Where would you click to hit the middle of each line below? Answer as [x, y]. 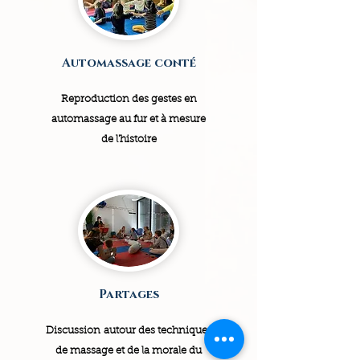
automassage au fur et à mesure [129, 120]
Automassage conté [129, 63]
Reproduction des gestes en [129, 100]
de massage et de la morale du [129, 351]
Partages [129, 295]
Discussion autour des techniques [129, 331]
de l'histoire [129, 140]
